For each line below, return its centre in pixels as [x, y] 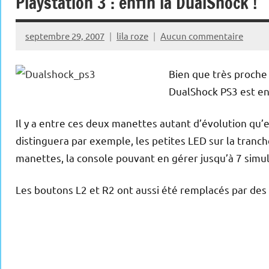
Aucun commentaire [202, 35]
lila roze [132, 35]
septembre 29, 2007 [65, 35]
